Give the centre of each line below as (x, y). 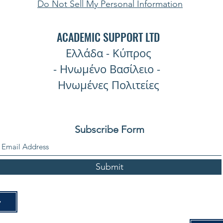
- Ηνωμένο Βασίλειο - (108, 69)
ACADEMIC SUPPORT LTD (108, 37)
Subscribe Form (110, 130)
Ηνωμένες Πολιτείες (108, 85)
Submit (110, 167)
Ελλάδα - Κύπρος (108, 53)
